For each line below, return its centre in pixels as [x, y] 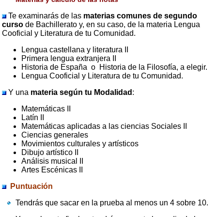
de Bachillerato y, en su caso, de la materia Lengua [112, 24]
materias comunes [118, 15]
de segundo [175, 15]
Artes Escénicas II [52, 170]
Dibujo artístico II [50, 152]
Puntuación [32, 186]
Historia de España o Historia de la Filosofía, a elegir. [115, 67]
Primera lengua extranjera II [69, 58]
